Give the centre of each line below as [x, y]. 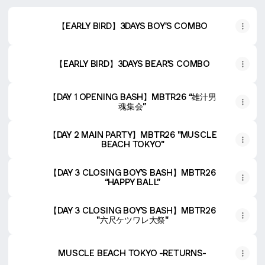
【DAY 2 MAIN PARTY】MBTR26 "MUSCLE [132, 135]
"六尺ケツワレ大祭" [132, 220]
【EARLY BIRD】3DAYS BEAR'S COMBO [132, 64]
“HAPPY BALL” [132, 182]
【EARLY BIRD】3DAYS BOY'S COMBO [132, 26]
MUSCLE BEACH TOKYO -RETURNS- [132, 253]
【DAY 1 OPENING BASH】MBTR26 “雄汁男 [132, 97]
